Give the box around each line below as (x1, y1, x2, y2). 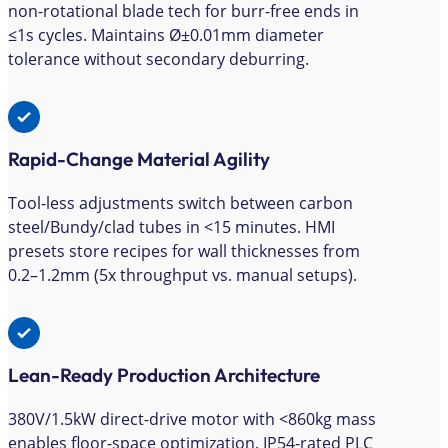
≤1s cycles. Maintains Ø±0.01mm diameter (8, 23, 324, 46)
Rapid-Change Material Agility (8, 146, 270, 171)
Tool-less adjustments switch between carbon (8, 191, 353, 214)
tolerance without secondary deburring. (8, 47, 309, 70)
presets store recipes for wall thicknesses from (8, 239, 360, 262)
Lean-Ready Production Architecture (8, 362, 320, 387)
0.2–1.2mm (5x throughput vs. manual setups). (8, 263, 357, 286)
